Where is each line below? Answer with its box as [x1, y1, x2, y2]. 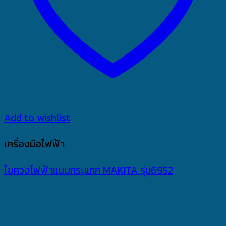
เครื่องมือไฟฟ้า [4, 136, 65, 151]
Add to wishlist [4, 109, 70, 125]
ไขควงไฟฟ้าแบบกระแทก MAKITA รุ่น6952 [4, 162, 173, 178]
